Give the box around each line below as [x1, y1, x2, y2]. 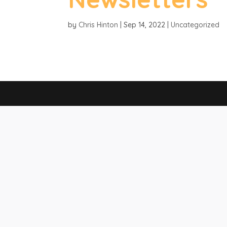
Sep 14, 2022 [124, 20, 166, 29]
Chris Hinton [79, 20, 119, 29]
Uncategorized [171, 20, 220, 29]
